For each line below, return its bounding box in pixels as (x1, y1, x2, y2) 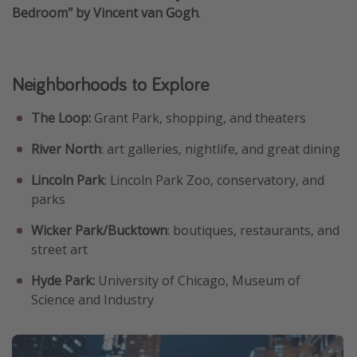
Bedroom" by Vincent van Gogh (12, 3, 198, 22)
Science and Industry (31, 290, 154, 308)
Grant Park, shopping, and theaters (91, 108, 306, 127)
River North (31, 139, 101, 158)
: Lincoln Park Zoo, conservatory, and (104, 171, 324, 189)
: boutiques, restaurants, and (167, 221, 339, 239)
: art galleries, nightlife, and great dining (101, 139, 340, 158)
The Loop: (31, 108, 91, 127)
